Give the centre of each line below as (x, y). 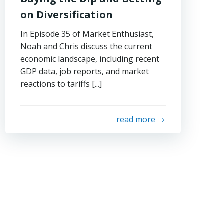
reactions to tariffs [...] (61, 84)
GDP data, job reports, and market (85, 71)
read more (136, 119)
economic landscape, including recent (90, 59)
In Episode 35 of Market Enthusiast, (87, 34)
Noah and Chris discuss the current (87, 46)
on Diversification (67, 15)
